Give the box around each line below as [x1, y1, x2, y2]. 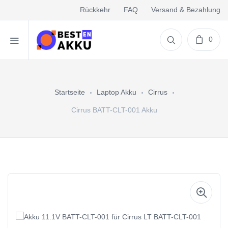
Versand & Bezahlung [151, 5, 220, 14]
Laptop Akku [96, 88, 136, 96]
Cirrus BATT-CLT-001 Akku [71, 106, 157, 114]
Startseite [54, 88, 85, 96]
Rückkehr [80, 5, 110, 14]
